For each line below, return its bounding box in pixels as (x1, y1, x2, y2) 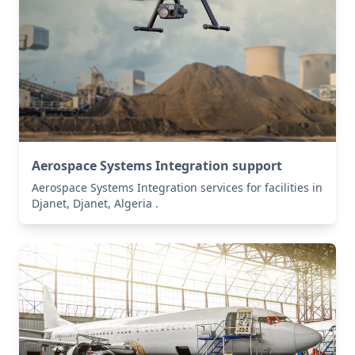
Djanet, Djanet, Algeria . (32, 196, 158, 212)
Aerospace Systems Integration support (32, 157, 282, 175)
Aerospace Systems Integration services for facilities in (32, 180, 323, 196)
